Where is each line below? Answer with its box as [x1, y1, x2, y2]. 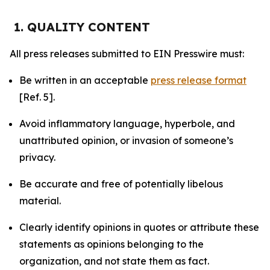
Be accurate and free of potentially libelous [19, 178, 223, 190]
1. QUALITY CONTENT [14, 19, 150, 34]
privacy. [19, 151, 55, 163]
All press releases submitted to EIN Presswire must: [10, 48, 244, 60]
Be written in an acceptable [19, 74, 151, 86]
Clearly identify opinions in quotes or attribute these [19, 221, 259, 233]
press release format [151, 74, 246, 86]
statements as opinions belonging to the [19, 238, 204, 250]
